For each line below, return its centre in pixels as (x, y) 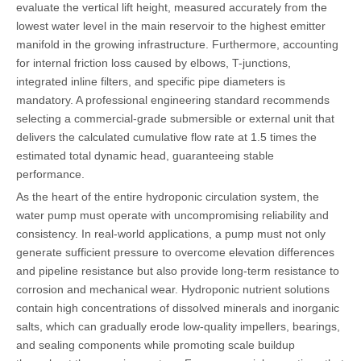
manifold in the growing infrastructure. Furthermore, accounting (177, 44)
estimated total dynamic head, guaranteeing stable (145, 155)
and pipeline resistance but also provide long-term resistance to (178, 270)
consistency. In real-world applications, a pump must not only (171, 233)
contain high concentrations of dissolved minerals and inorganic (178, 307)
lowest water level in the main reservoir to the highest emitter (171, 25)
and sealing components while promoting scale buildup (156, 344)
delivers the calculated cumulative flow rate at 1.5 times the (166, 137)
